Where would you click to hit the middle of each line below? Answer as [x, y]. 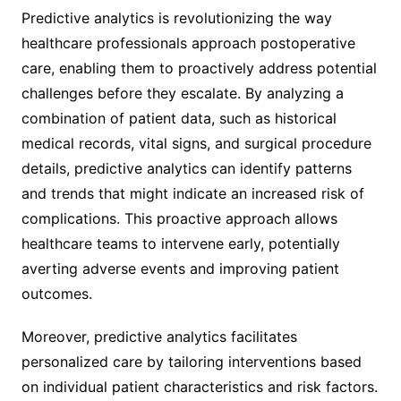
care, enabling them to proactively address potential [199, 68]
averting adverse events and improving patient [180, 268]
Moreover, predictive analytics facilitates [159, 336]
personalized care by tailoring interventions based [191, 361]
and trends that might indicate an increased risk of [192, 193]
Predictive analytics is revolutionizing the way [176, 17]
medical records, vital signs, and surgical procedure [196, 143]
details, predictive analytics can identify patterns [186, 168]
